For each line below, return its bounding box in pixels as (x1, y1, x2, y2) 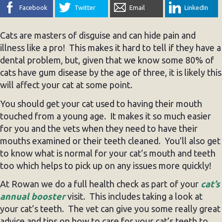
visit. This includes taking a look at (65, 191, 203, 201)
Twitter (74, 3, 96, 11)
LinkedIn (184, 3, 208, 11)
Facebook (19, 3, 48, 11)
